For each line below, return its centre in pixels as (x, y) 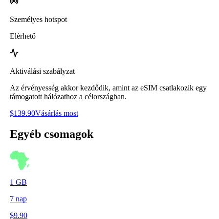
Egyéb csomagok (52, 134)
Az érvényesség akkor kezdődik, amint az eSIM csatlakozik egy (108, 88)
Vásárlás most (57, 113)
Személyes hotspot (38, 19)
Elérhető (23, 36)
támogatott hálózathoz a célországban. (68, 96)
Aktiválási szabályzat (42, 71)
